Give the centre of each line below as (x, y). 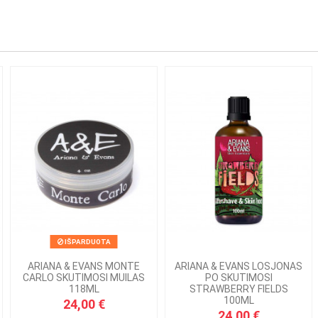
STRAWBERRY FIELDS (238, 289)
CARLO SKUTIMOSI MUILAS (84, 277)
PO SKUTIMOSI (238, 277)
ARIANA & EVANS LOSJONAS (238, 266)
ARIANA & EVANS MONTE (84, 266)
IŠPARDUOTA (87, 242)
